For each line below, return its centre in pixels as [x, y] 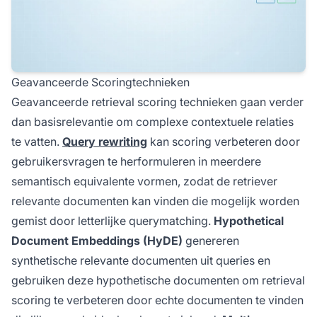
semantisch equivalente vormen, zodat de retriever [144, 181]
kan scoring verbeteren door [224, 141]
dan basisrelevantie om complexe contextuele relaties [152, 121]
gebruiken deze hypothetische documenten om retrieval [158, 280]
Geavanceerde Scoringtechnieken [100, 82]
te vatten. [37, 141]
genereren [211, 240]
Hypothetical [249, 220]
